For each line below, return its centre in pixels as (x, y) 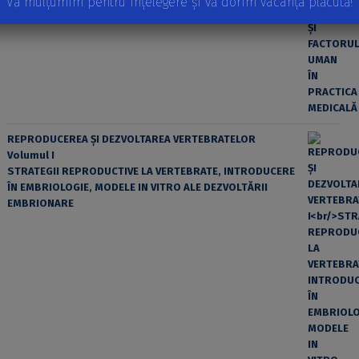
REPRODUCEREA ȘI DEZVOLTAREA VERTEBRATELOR (131, 139)
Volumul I (30, 155)
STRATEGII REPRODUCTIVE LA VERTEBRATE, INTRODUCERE (151, 171)
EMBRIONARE (40, 203)
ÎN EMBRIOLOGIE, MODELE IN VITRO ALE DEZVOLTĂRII (137, 187)
